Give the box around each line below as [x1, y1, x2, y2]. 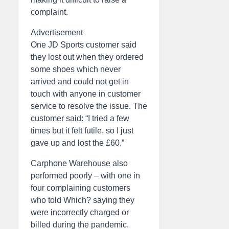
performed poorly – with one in [31, 171, 140, 180]
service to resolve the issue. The [31, 102, 147, 111]
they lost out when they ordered [31, 53, 144, 62]
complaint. [31, 8, 68, 17]
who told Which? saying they [31, 196, 134, 205]
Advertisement [31, 28, 83, 37]
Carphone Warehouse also [31, 159, 128, 168]
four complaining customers [31, 184, 130, 193]
